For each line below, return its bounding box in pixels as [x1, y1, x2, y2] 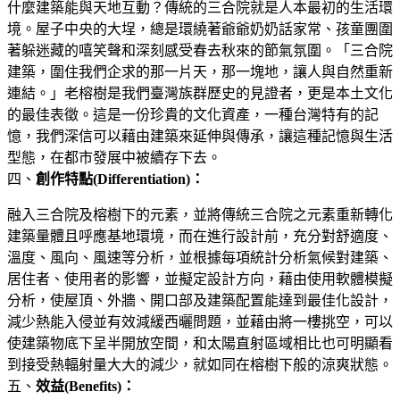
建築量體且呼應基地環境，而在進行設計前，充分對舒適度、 [7, 228, 393, 244]
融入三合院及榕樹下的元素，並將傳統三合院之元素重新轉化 [7, 206, 393, 222]
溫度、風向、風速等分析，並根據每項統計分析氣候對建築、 [7, 249, 393, 265]
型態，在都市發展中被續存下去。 [7, 149, 221, 165]
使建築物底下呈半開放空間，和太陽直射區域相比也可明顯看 [7, 335, 393, 351]
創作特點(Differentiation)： [36, 171, 204, 187]
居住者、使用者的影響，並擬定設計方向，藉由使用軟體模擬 [7, 271, 393, 287]
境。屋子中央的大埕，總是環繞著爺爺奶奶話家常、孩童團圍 [7, 21, 393, 37]
